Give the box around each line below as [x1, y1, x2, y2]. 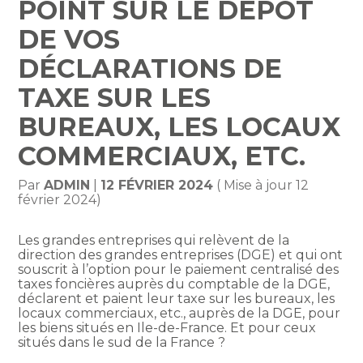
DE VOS [18, 23, 121, 56]
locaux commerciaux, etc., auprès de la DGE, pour [18, 305, 341, 322]
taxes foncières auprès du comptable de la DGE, [18, 276, 331, 293]
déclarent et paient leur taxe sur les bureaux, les [18, 291, 335, 307]
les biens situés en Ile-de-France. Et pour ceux [18, 320, 317, 336]
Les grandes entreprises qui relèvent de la [18, 233, 290, 249]
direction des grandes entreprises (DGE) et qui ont [18, 247, 344, 263]
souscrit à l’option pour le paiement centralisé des [18, 262, 340, 278]
